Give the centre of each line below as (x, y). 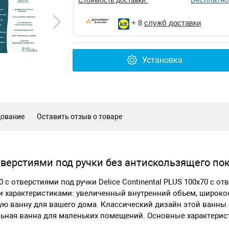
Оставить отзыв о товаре (79, 116)
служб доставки (173, 22)
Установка (162, 60)
